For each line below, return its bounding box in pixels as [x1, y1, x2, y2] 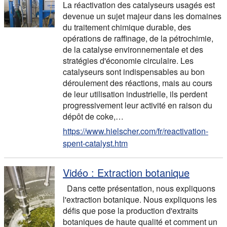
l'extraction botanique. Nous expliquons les [63, 194, 217, 205]
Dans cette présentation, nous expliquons [63, 182, 215, 194]
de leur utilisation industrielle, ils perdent [63, 88, 207, 100]
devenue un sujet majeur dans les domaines [63, 10, 221, 22]
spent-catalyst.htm [63, 137, 128, 149]
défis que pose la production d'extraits [63, 205, 198, 216]
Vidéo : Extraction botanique [63, 165, 190, 180]
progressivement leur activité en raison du [63, 99, 212, 111]
